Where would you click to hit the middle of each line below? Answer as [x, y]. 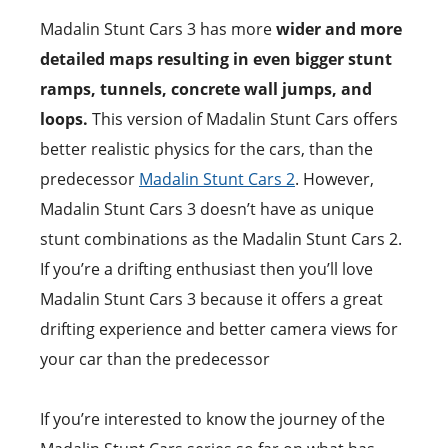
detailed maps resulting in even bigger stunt [216, 58]
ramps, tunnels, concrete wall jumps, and [206, 88]
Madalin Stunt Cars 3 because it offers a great [211, 298]
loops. [64, 118]
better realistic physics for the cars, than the [206, 148]
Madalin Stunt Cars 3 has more [158, 28]
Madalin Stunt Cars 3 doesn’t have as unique [207, 208]
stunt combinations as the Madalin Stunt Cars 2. [221, 238]
